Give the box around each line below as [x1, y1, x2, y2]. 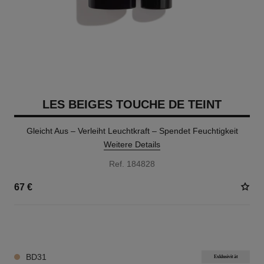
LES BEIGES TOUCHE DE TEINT [42, 98, 222, 111]
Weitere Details [104, 140, 160, 149]
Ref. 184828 [109, 159, 155, 169]
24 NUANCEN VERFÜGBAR [14, 222, 108, 230]
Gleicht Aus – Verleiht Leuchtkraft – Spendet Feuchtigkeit [26, 126, 238, 136]
